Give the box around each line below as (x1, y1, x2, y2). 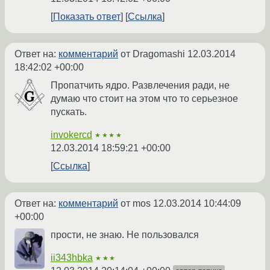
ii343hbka (51, 253, 93, 263)
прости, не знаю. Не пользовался (51, 230, 199, 240)
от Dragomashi (118, 49, 187, 60)
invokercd (51, 130, 92, 140)
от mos (118, 198, 153, 209)
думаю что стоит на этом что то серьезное (51, 93, 238, 104)
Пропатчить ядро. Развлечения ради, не (51, 80, 230, 91)
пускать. (51, 107, 87, 118)
